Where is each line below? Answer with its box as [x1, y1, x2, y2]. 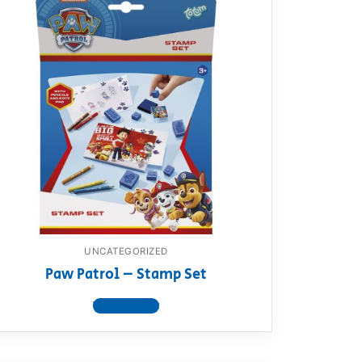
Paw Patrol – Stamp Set [45, 264, 207, 286]
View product [93, 297, 159, 314]
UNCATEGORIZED [84, 246, 168, 258]
